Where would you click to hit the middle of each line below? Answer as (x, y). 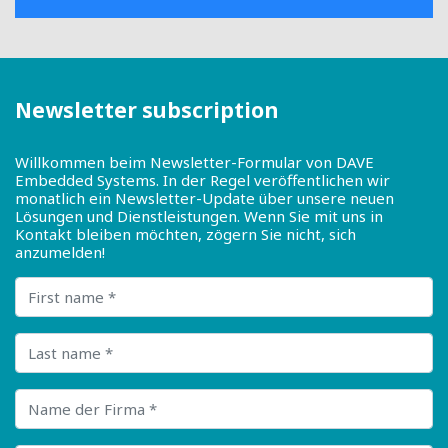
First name (52, 285)
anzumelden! (60, 252)
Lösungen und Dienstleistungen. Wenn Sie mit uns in (199, 216)
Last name (50, 341)
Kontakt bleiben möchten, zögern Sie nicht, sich (185, 234)
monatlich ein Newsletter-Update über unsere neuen (204, 198)
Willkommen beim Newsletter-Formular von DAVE (194, 162)
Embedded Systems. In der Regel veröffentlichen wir (202, 180)
